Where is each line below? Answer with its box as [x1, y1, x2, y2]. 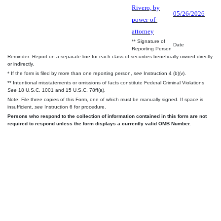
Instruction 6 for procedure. [43, 104, 106, 110]
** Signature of [132, 38, 165, 44]
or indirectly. [7, 61, 34, 67]
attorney [132, 28, 154, 35]
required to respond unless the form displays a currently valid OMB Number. [7, 121, 191, 126]
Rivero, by [132, 4, 160, 11]
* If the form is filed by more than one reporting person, [7, 71, 134, 76]
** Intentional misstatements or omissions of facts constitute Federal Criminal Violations [7, 80, 204, 85]
